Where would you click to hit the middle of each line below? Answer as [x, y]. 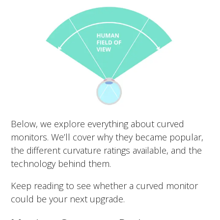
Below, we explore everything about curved [98, 124]
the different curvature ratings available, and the [107, 150]
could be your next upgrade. [68, 199]
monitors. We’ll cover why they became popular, [107, 137]
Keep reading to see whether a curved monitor [105, 185]
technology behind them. [61, 163]
